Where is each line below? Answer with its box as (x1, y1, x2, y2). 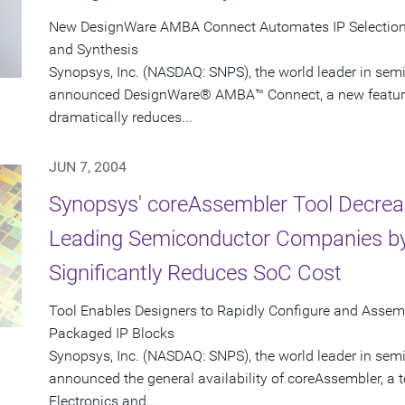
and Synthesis (49, 41, 138, 59)
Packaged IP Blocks (49, 325, 174, 343)
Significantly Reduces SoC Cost (49, 260, 342, 287)
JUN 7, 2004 (49, 158, 127, 176)
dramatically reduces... (49, 108, 193, 127)
